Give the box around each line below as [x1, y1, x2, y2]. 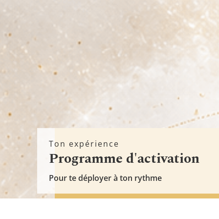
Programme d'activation [49, 148, 199, 169]
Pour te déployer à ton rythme [49, 173, 162, 183]
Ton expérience [49, 138, 119, 149]
